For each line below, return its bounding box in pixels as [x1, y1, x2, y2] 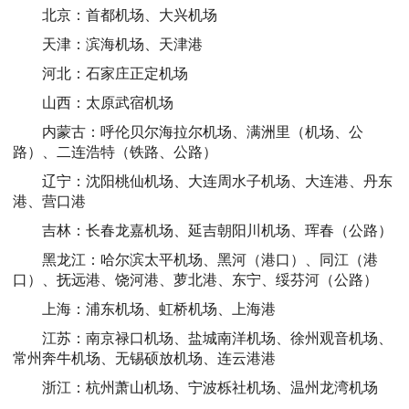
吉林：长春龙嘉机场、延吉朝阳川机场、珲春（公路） [42, 222, 393, 238]
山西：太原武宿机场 [42, 94, 173, 110]
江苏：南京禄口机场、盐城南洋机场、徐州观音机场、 [42, 330, 393, 346]
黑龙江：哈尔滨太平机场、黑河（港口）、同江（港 [42, 251, 378, 267]
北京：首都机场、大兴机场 [42, 6, 217, 23]
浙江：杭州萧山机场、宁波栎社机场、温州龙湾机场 [42, 379, 378, 395]
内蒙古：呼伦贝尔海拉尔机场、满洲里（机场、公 [42, 123, 363, 140]
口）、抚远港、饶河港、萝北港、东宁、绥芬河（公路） [13, 271, 378, 288]
